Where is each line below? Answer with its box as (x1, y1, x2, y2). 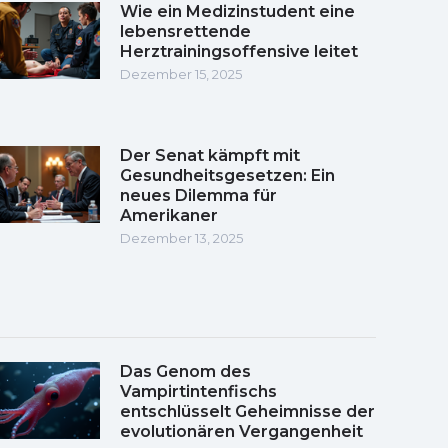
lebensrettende (120, 21, 251, 41)
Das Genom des (120, 361, 251, 381)
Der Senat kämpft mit (120, 145, 300, 165)
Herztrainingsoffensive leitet (120, 41, 358, 61)
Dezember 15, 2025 (120, 65, 242, 82)
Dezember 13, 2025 (120, 229, 243, 246)
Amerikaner (120, 205, 218, 225)
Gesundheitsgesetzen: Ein (120, 165, 335, 185)
